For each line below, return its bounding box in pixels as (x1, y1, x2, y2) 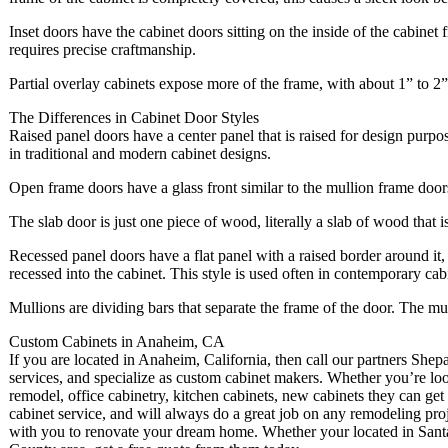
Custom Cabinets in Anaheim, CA (9, 333, 225, 351)
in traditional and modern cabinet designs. (9, 145, 271, 163)
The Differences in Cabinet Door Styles (9, 109, 259, 127)
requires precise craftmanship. (9, 41, 196, 59)
